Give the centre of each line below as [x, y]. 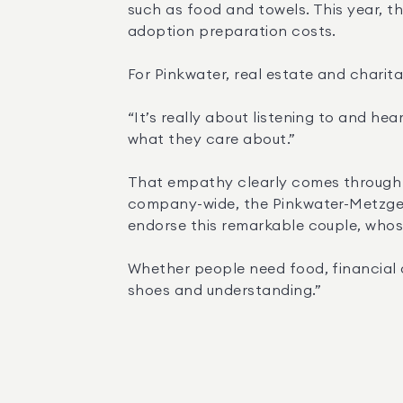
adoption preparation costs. [232, 31]
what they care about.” [212, 139]
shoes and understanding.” [224, 291]
